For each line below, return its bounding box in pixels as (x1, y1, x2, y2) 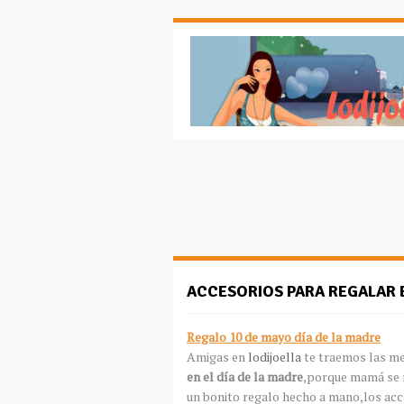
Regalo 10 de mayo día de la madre (187, 328, 381, 345)
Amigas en (187, 348, 245, 365)
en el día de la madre (187, 368, 303, 385)
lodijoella (245, 348, 304, 365)
